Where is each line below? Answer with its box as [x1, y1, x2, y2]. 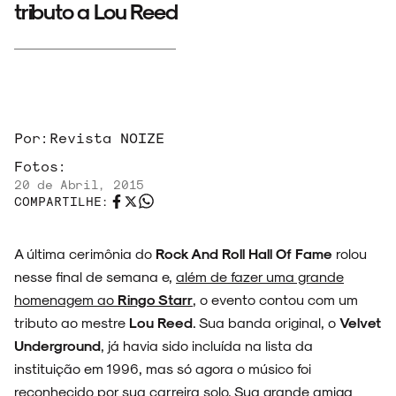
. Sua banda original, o [193, 314, 339, 331]
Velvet [339, 314, 381, 331]
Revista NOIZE [49, 129, 164, 147]
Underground [14, 337, 101, 354]
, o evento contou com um [193, 291, 358, 308]
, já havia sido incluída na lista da [101, 337, 313, 354]
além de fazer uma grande [176, 268, 344, 286]
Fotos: [14, 157, 67, 175]
